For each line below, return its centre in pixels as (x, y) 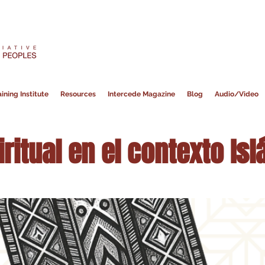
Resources (78, 94)
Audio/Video (236, 94)
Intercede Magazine (141, 94)
